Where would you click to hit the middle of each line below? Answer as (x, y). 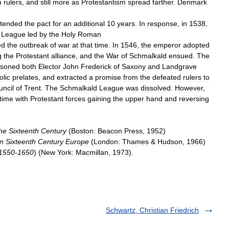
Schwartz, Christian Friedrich (152, 210)
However (189, 88)
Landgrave (179, 66)
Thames (135, 142)
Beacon (110, 131)
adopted (196, 45)
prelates (25, 77)
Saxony (134, 66)
